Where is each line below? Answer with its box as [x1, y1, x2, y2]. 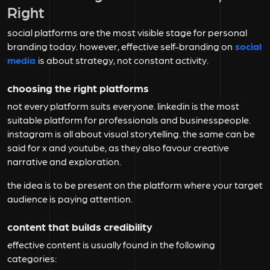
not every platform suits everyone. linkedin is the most [7, 100, 239, 112]
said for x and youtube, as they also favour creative [7, 142, 229, 154]
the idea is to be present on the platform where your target [7, 179, 263, 191]
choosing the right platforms [7, 81, 149, 95]
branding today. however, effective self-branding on [7, 40, 233, 52]
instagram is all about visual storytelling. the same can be [7, 128, 255, 140]
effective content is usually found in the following [7, 239, 215, 251]
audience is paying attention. [7, 193, 133, 205]
